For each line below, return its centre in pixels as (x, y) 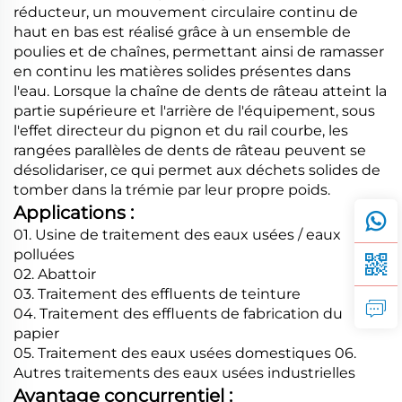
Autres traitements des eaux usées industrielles (184, 372)
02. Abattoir (55, 274)
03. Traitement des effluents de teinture (157, 293)
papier (36, 333)
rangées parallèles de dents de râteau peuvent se (190, 150)
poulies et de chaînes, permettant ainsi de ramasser (199, 51)
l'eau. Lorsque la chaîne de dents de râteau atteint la (200, 91)
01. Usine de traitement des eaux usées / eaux (177, 234)
